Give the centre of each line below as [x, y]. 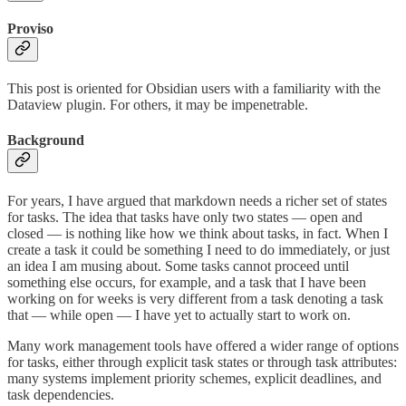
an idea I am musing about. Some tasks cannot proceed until [178, 266]
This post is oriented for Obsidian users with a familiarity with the [194, 89]
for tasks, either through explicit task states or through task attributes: [202, 362]
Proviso [30, 28]
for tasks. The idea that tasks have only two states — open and [185, 217]
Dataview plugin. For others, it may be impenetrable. [158, 105]
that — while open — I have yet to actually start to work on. [179, 314]
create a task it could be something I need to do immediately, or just [198, 249]
